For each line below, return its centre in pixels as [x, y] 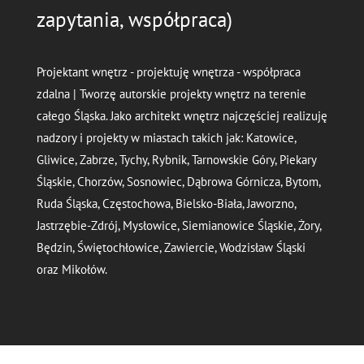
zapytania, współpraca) [134, 20]
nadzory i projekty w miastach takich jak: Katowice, [166, 138]
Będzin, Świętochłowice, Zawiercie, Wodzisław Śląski [171, 248]
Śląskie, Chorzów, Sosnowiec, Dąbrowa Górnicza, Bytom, [178, 182]
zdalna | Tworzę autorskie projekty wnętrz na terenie [171, 94]
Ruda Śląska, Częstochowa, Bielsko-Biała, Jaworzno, [166, 204]
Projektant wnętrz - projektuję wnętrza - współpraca [168, 72]
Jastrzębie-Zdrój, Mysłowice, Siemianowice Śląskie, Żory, [178, 226]
